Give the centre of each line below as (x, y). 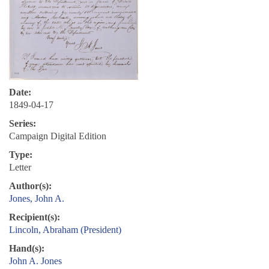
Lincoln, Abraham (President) (65, 230)
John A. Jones (35, 261)
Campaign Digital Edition (58, 136)
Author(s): (30, 186)
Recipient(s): (35, 217)
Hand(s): (27, 249)
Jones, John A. (37, 199)
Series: (23, 124)
